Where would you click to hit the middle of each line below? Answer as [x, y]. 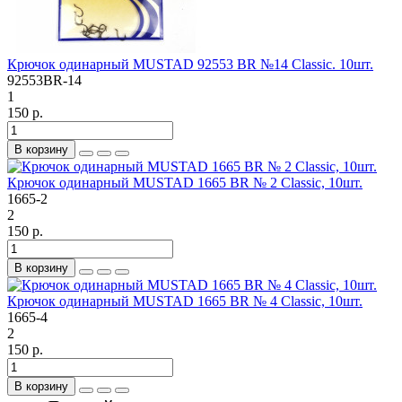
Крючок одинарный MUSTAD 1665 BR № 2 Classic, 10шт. [185, 182]
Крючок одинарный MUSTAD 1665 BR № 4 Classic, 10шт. [185, 301]
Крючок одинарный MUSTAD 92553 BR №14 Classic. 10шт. [190, 64]
